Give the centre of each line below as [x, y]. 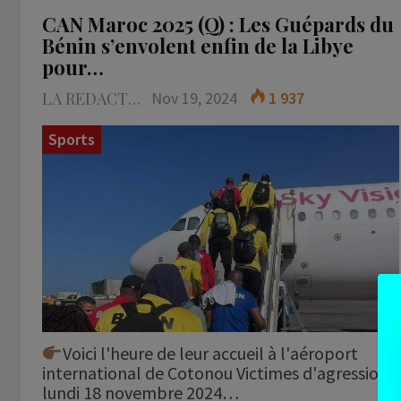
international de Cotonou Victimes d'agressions [219, 372]
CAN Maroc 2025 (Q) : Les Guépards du [218, 24]
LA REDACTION [134, 98]
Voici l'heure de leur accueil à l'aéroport [210, 353]
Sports [72, 139]
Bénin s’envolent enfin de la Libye [198, 45]
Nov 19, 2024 [194, 98]
